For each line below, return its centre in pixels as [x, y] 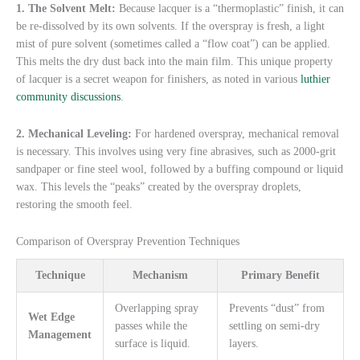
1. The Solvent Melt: [66, 9]
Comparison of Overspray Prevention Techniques [128, 242]
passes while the [151, 325]
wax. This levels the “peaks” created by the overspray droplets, [159, 187]
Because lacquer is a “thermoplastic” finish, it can [230, 9]
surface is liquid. [152, 343]
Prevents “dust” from [276, 308]
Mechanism [160, 275]
